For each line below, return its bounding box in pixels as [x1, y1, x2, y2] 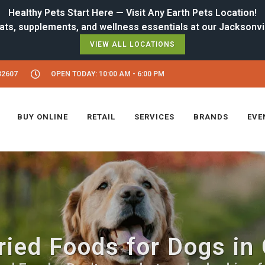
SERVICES [134, 112, 174, 121]
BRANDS [193, 112, 228, 121]
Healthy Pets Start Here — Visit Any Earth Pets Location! [8, 7, 257, 18]
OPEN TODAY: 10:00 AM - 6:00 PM [51, 70, 164, 78]
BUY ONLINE [17, 112, 68, 121]
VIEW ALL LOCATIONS [90, 40, 175, 49]
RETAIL [87, 112, 115, 121]
